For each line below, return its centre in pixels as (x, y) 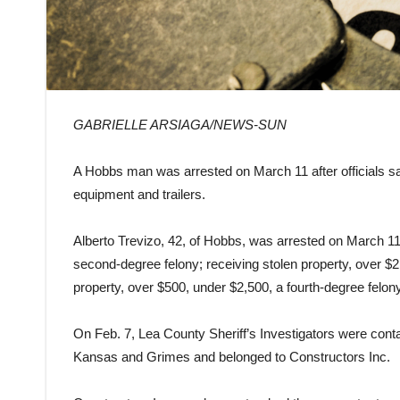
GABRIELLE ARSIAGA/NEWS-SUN (180, 124)
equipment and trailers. (139, 194)
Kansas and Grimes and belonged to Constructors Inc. (232, 356)
